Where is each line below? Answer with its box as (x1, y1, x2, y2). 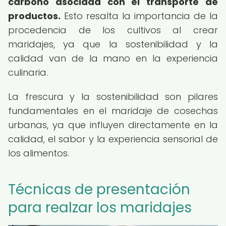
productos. (8, 10, 61, 22)
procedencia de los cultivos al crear (8, 24, 218, 36)
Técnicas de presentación (8, 180, 190, 199)
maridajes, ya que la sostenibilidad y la (8, 38, 218, 50)
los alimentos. (8, 147, 69, 159)
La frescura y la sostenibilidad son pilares (8, 90, 218, 103)
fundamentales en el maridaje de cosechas (8, 104, 218, 117)
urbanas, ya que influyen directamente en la (8, 119, 218, 131)
